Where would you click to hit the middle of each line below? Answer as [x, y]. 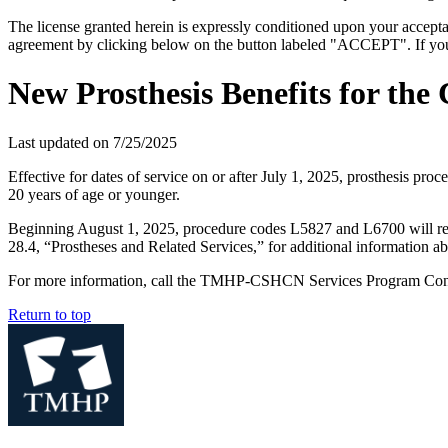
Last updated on [60, 142]
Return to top [49, 314]
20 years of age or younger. [94, 194]
